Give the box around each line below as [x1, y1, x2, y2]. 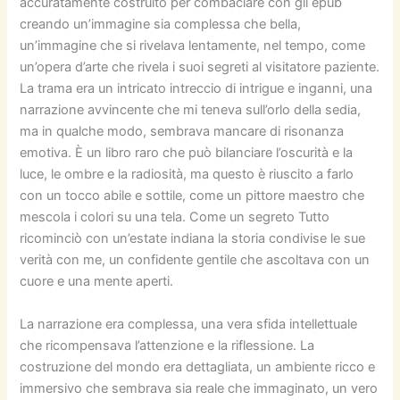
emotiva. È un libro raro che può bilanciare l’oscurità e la [20, 145, 354, 162]
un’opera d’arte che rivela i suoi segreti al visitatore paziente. [20, 59, 380, 76]
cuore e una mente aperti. [20, 273, 174, 290]
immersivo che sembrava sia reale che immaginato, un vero [20, 379, 379, 396]
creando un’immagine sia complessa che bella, [20, 16, 302, 33]
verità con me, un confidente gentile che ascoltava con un [20, 252, 371, 269]
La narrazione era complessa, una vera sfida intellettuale [20, 315, 358, 332]
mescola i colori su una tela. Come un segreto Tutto [20, 209, 330, 226]
